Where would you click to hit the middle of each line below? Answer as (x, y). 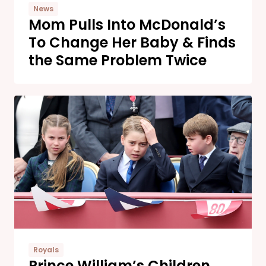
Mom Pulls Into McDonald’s (127, 24)
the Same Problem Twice (118, 60)
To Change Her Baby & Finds (132, 42)
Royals (46, 250)
